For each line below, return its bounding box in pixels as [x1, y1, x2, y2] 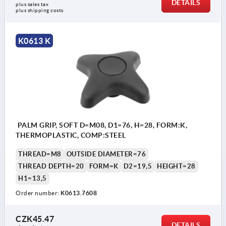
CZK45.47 [16, 214, 54, 224]
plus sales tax [16, 2, 50, 8]
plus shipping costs [16, 8, 64, 14]
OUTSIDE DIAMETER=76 [66, 150, 146, 158]
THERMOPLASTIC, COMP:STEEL [16, 131, 126, 140]
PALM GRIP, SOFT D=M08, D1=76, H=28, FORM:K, [16, 121, 187, 130]
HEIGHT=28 [157, 162, 196, 171]
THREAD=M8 [18, 150, 62, 158]
